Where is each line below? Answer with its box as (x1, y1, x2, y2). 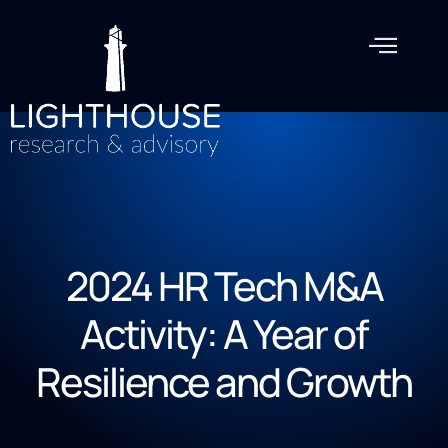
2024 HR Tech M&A (65, 257, 383, 313)
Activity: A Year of (80, 305, 368, 361)
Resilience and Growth (36, 353, 412, 409)
